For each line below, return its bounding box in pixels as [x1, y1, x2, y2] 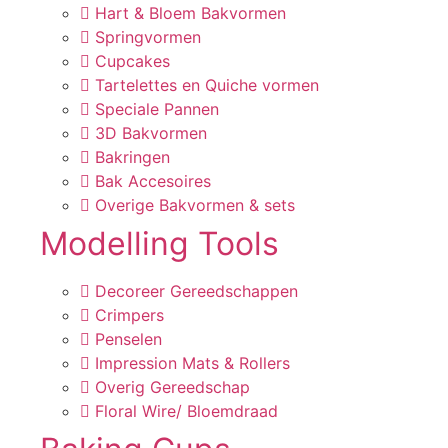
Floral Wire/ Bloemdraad [95, 401, 278, 421]
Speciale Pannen [95, 99, 219, 119]
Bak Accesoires [95, 171, 211, 191]
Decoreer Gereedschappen [95, 281, 298, 301]
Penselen [95, 329, 162, 349]
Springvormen [95, 27, 201, 47]
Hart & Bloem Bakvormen [95, 3, 286, 23]
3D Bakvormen [95, 123, 207, 143]
